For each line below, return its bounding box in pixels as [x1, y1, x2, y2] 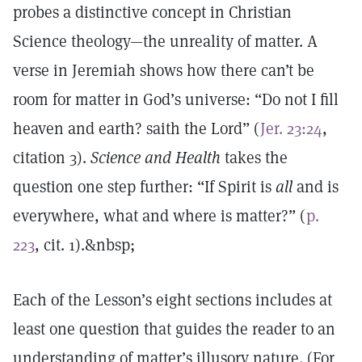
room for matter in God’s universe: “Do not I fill [13, 89, 339, 110]
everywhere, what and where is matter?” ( [13, 205, 306, 226]
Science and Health [90, 147, 221, 168]
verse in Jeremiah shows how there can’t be [13, 60, 314, 81]
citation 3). [13, 147, 90, 168]
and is [293, 176, 339, 197]
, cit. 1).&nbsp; [35, 234, 135, 255]
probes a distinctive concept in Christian [13, 2, 292, 23]
